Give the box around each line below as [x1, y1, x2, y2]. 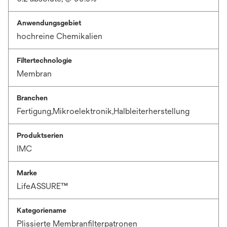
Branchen [17, 94, 48, 102]
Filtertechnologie [17, 56, 72, 64]
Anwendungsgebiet [17, 19, 81, 27]
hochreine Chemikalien [17, 31, 102, 41]
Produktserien [17, 131, 63, 139]
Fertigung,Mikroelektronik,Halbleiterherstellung [17, 106, 190, 116]
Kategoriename [17, 206, 66, 214]
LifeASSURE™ [17, 181, 68, 191]
